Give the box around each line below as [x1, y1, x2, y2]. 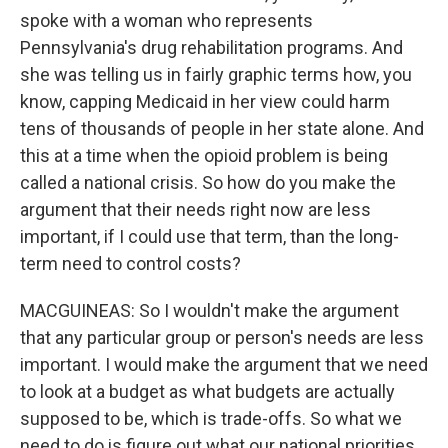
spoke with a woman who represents [20, 10, 313, 31]
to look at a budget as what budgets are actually [20, 381, 395, 402]
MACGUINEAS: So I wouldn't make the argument [20, 300, 399, 321]
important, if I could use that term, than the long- [20, 226, 399, 247]
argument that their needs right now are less [20, 199, 371, 220]
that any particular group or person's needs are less [20, 327, 424, 348]
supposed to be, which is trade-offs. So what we [20, 408, 402, 429]
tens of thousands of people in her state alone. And [20, 118, 424, 139]
